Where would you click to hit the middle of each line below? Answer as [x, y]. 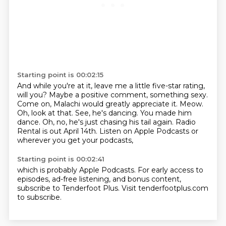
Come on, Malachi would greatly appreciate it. [98, 104]
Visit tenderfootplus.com [165, 188]
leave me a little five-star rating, [149, 86]
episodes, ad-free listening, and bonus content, [99, 179]
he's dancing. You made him [142, 113]
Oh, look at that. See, [54, 113]
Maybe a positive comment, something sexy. [128, 95]
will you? [33, 95]
